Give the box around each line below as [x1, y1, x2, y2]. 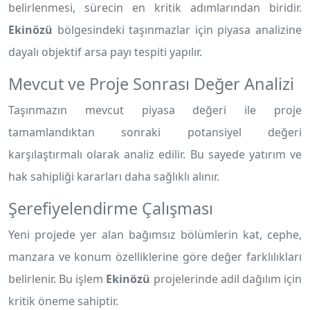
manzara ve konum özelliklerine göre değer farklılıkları [8, 249, 302, 264]
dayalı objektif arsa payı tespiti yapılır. [8, 44, 202, 60]
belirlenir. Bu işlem [8, 271, 107, 286]
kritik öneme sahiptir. [8, 293, 118, 309]
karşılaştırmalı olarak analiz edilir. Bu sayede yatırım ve [8, 147, 302, 162]
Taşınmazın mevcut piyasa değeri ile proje [8, 102, 302, 118]
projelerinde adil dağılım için [150, 271, 302, 286]
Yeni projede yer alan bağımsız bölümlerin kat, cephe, [8, 227, 302, 242]
